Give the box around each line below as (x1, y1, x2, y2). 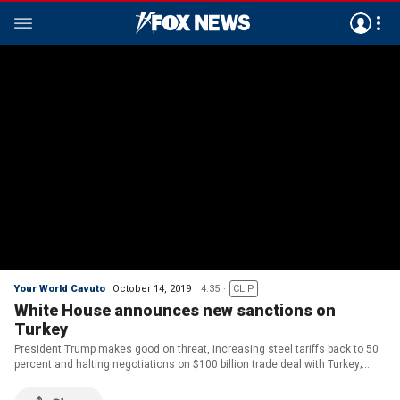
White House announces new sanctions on (14, 301, 336, 320)
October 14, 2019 (112, 283, 191, 295)
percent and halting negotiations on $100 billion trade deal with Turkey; (14, 358, 362, 371)
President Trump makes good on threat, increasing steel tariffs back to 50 (14, 343, 379, 355)
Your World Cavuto (14, 283, 105, 295)
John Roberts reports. (14, 373, 121, 386)
